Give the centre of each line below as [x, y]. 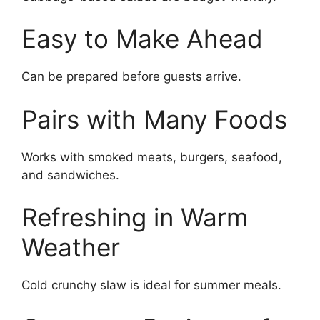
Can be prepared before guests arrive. [131, 76]
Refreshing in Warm [135, 217]
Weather [71, 247]
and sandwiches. [70, 175]
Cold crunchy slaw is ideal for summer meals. [151, 285]
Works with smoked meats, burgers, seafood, [152, 157]
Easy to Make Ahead [142, 39]
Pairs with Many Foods [154, 119]
